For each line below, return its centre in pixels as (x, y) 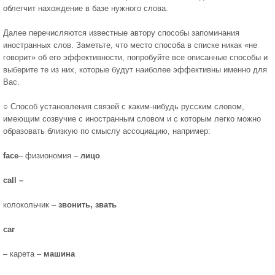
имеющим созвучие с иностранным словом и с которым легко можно (132, 119)
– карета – (23, 254)
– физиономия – (49, 156)
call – (13, 180)
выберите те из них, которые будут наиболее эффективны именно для (135, 70)
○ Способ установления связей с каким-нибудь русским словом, (124, 107)
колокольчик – (31, 205)
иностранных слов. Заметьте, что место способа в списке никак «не (130, 45)
